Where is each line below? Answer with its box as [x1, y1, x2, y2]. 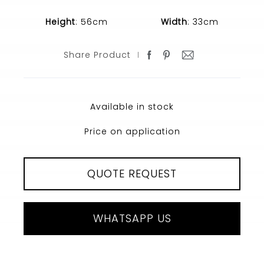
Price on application [84, 126, 180, 138]
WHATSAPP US [93, 211, 171, 226]
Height [45, 16, 75, 28]
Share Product [64, 49, 131, 61]
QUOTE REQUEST [87, 166, 177, 181]
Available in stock [90, 101, 174, 113]
